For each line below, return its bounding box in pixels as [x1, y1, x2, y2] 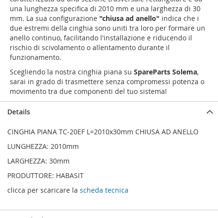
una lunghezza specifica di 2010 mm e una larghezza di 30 [10, 4, 200, 14]
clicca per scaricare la [7, 185, 80, 195]
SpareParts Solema [132, 67, 197, 77]
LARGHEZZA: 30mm [7, 156, 70, 166]
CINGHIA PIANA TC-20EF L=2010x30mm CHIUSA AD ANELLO [7, 127, 199, 137]
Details [7, 107, 30, 117]
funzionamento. [10, 53, 61, 62]
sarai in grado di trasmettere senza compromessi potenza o [10, 77, 204, 87]
